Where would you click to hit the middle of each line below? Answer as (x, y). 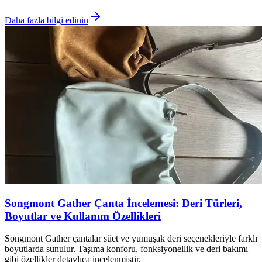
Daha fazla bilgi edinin (46, 20)
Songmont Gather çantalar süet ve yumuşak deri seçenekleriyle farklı (131, 239)
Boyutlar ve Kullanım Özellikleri (83, 216)
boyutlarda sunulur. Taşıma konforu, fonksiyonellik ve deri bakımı (126, 249)
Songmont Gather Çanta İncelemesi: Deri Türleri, (123, 203)
